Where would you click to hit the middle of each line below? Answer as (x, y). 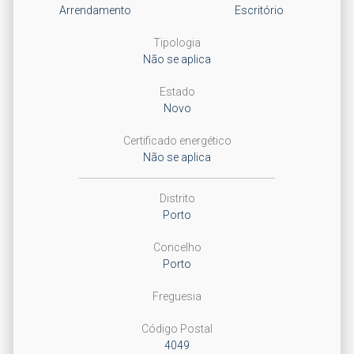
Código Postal (177, 329)
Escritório (259, 10)
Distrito (177, 198)
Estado (177, 92)
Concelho (177, 247)
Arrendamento (95, 10)
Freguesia (177, 296)
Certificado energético (177, 141)
